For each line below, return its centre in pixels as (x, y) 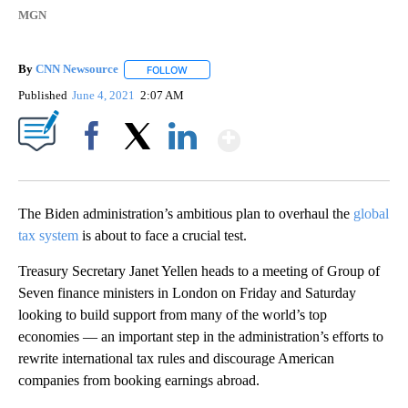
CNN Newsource (77, 69)
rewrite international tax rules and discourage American (176, 358)
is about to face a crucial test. (163, 235)
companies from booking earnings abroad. (139, 380)
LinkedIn (183, 167)
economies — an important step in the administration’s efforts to (201, 336)
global (371, 213)
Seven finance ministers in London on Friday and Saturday (187, 292)
